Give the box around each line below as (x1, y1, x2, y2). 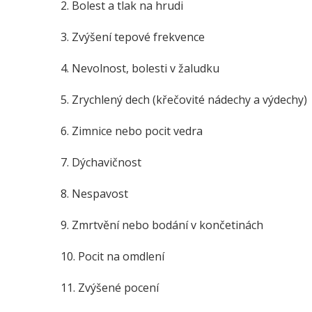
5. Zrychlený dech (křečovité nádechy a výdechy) (61, 92, 307, 107)
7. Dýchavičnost (61, 155, 141, 170)
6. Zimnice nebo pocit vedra (61, 123, 203, 139)
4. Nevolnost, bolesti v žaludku (61, 61, 219, 76)
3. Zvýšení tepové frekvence (61, 29, 205, 45)
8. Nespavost (61, 186, 128, 201)
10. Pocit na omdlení (61, 249, 164, 264)
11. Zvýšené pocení (61, 280, 159, 295)
